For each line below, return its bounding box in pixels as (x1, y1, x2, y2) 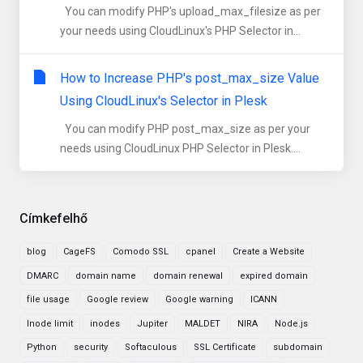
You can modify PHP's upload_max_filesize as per (60, 5, 321, 18)
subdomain (273, 342, 322, 352)
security (74, 342, 108, 352)
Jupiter (137, 318, 168, 329)
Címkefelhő (13, 211, 88, 226)
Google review (87, 294, 148, 305)
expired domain (240, 270, 308, 281)
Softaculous (125, 342, 177, 352)
